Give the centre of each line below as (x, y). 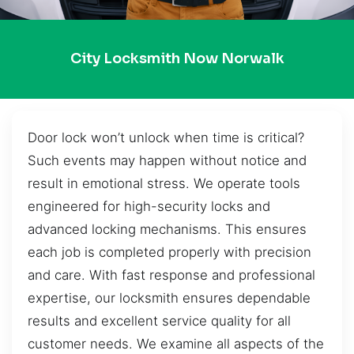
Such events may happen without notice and (167, 160)
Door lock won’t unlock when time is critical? (166, 137)
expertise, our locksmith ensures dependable (169, 298)
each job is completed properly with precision (169, 252)
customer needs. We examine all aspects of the (176, 343)
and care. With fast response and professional (171, 275)
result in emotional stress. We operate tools (164, 183)
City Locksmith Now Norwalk (177, 59)
